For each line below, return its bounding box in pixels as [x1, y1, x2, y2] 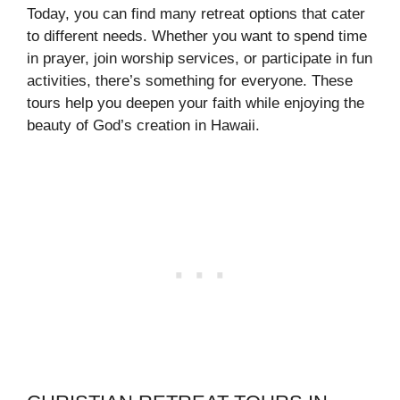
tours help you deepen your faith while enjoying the [27, 94, 364, 112]
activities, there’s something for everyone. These [27, 71, 353, 89]
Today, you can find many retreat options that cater [27, 4, 365, 22]
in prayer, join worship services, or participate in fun [27, 49, 372, 67]
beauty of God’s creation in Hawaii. [27, 116, 260, 134]
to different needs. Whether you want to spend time [27, 27, 367, 45]
